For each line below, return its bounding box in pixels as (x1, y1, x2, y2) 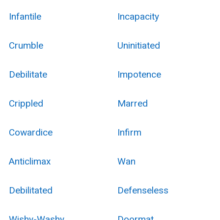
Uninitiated (117, 39, 160, 51)
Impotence (117, 68, 161, 80)
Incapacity (117, 10, 159, 22)
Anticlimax (8, 155, 51, 167)
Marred (117, 97, 148, 109)
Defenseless (117, 184, 168, 196)
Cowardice (8, 126, 53, 138)
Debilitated (8, 184, 53, 196)
